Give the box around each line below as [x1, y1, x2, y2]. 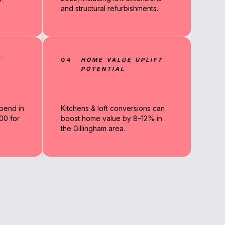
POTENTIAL [80, 65, 125, 72]
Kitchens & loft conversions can [60, 103, 165, 113]
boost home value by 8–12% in [60, 114, 162, 123]
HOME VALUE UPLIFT [80, 56, 163, 63]
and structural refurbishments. [60, 4, 158, 13]
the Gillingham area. [60, 124, 125, 133]
